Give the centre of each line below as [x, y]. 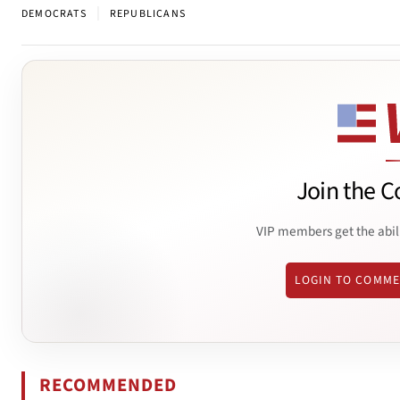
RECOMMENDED [108, 385]
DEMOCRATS [54, 14]
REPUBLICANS [148, 14]
